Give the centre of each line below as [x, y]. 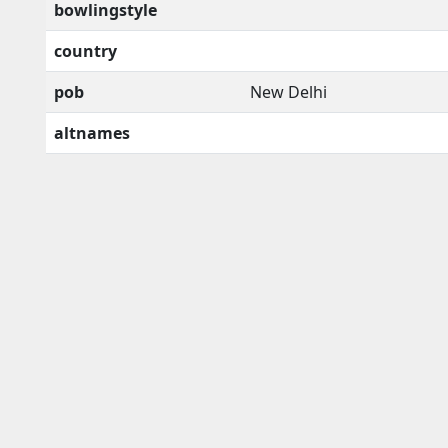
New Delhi [288, 91]
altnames [92, 132]
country [85, 50]
